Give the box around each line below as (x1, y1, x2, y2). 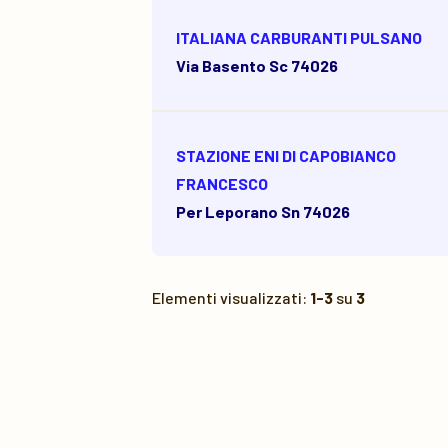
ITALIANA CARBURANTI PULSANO (176, 28, 422, 47)
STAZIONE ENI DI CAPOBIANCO (176, 146, 396, 165)
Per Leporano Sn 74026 (176, 202, 350, 221)
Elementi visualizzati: (152, 288, 310, 307)
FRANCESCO (176, 174, 268, 193)
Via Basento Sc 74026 (176, 56, 338, 75)
